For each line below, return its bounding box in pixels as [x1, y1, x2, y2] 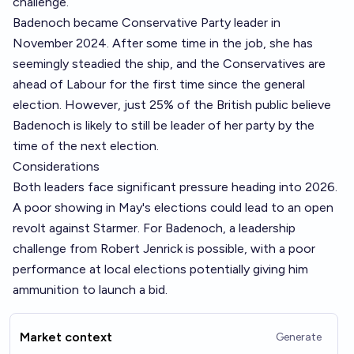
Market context [20, 330, 112, 345]
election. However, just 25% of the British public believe [13, 97, 331, 112]
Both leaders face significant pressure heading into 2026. [13, 179, 337, 194]
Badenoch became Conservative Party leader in [13, 15, 281, 30]
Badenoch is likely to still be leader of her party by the [13, 118, 314, 133]
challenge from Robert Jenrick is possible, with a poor [13, 241, 315, 256]
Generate [276, 330, 322, 344]
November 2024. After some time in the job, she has [13, 36, 313, 51]
